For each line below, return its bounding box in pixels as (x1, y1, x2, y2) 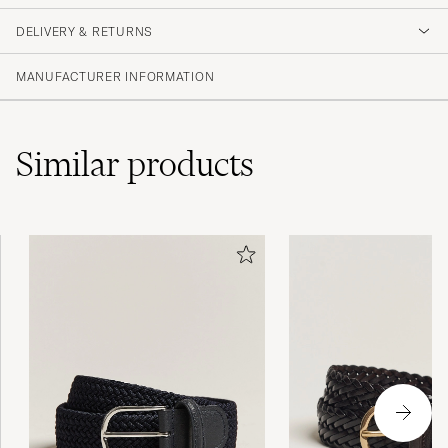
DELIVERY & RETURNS (16, 23, 153, 39)
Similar (16, 142, 127, 185)
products (127, 142, 254, 185)
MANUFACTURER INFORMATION (16, 68, 215, 84)
